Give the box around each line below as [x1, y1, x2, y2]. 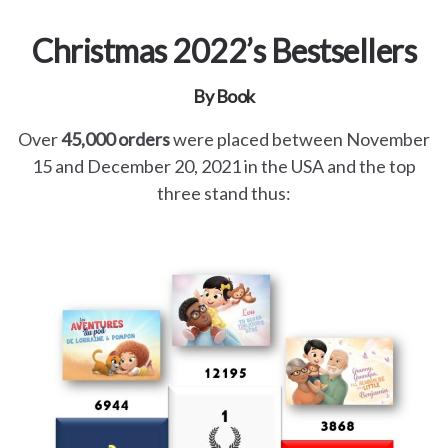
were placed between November [173, 128, 430, 150]
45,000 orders [61, 128, 173, 150]
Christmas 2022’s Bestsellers [32, 31, 416, 70]
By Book [193, 85, 255, 107]
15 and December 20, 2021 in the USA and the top [32, 155, 416, 177]
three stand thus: [157, 182, 291, 204]
